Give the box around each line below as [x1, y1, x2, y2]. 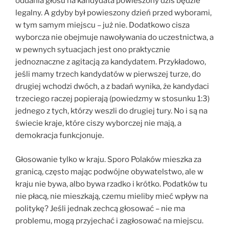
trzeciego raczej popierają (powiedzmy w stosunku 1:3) [15, 94, 210, 104]
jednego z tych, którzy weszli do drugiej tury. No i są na [15, 106, 208, 116]
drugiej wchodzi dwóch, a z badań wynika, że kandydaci [15, 82, 209, 91]
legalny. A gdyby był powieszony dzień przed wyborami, [15, 8, 212, 18]
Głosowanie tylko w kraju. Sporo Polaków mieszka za [15, 154, 201, 164]
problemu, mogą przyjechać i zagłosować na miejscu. [15, 216, 203, 225]
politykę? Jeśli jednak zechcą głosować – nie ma [15, 203, 185, 213]
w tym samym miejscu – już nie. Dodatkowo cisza [15, 20, 190, 30]
